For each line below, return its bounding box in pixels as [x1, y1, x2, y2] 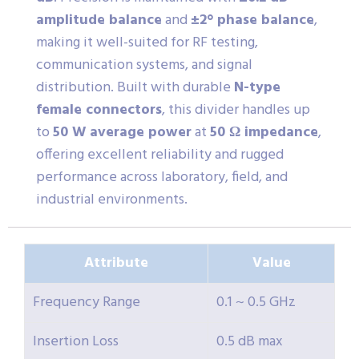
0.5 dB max [216, 330, 283, 354]
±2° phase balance [191, 9, 314, 33]
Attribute [84, 252, 148, 276]
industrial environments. [36, 188, 188, 212]
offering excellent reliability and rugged [36, 143, 284, 167]
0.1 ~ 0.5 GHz [216, 291, 296, 315]
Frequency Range [33, 291, 140, 315]
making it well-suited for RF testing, [36, 31, 258, 55]
